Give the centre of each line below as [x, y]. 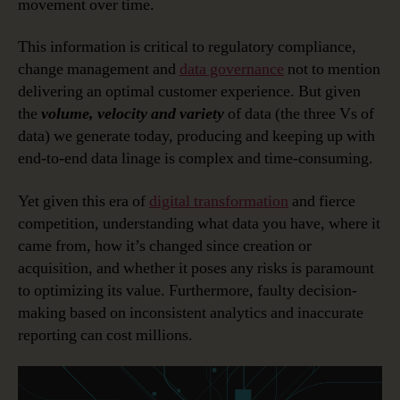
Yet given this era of [83, 201]
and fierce [322, 201]
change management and [99, 70]
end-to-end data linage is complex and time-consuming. [196, 159]
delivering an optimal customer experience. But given [189, 92]
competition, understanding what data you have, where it [199, 223]
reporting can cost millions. [105, 335]
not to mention [332, 70]
